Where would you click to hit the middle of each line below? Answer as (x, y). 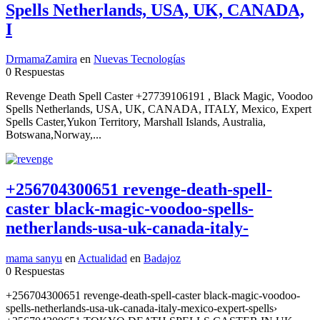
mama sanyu (34, 259)
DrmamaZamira (41, 59)
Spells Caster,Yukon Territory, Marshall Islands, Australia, (136, 122)
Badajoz (162, 259)
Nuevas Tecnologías (139, 59)
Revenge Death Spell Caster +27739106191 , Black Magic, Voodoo (159, 96)
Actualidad (102, 259)
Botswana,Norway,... (54, 135)
